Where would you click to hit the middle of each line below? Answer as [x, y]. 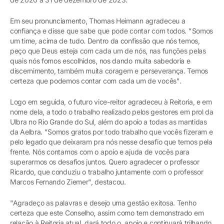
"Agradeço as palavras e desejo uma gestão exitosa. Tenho [103, 202]
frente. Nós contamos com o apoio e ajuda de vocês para [100, 151]
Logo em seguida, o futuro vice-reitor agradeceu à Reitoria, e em [111, 101]
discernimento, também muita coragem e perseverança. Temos [109, 70]
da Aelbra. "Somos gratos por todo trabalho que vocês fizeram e [111, 131]
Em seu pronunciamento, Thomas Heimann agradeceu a [98, 20]
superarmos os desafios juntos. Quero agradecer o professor [105, 161]
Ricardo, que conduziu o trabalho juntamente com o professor [107, 171]
